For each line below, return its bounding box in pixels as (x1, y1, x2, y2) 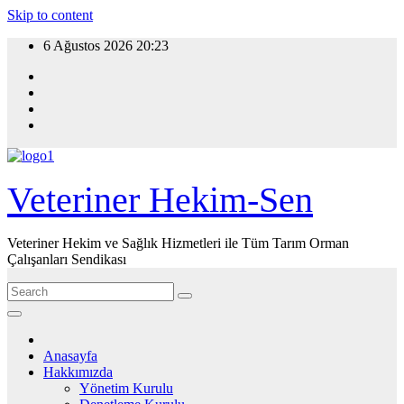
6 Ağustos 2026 (43, 38, 136, 53)
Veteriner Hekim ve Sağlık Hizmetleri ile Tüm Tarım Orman (7, 235, 349, 251)
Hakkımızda (43, 364, 113, 380)
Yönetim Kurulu (79, 381, 173, 396)
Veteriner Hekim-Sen (7, 179, 313, 220)
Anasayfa (43, 348, 97, 363)
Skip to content (7, 7, 93, 23)
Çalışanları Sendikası (7, 252, 126, 267)
